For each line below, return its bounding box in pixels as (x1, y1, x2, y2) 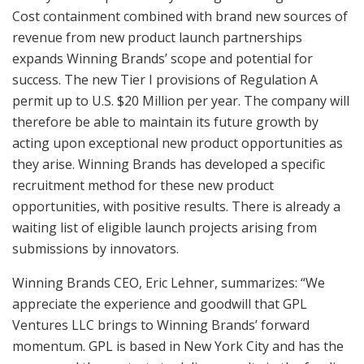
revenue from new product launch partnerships (12, 28, 302, 47)
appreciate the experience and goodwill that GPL (12, 295, 307, 314)
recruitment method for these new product (12, 176, 274, 195)
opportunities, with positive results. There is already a (12, 197, 340, 216)
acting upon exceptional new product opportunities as (12, 134, 343, 153)
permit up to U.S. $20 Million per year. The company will (12, 92, 349, 110)
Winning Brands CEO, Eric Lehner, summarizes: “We (12, 274, 325, 292)
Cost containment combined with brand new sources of (12, 7, 348, 26)
